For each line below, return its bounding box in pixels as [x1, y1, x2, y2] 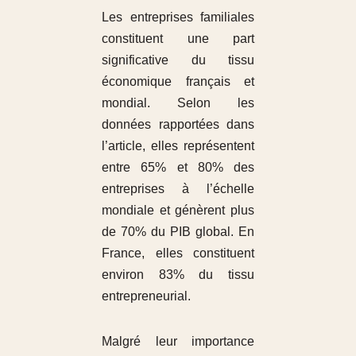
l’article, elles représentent [101, 138, 255, 153]
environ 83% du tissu [101, 267, 255, 281]
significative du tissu [101, 52, 255, 67]
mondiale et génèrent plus [101, 203, 255, 217]
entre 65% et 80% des [101, 160, 255, 174]
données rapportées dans [101, 117, 255, 131]
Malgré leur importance [101, 334, 255, 348]
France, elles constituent [101, 246, 255, 260]
